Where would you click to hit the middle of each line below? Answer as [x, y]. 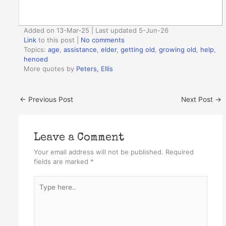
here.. [42, 192]
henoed [36, 59]
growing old [178, 50]
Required [179, 152]
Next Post [198, 99]
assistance [80, 50]
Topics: [36, 50]
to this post [56, 40]
